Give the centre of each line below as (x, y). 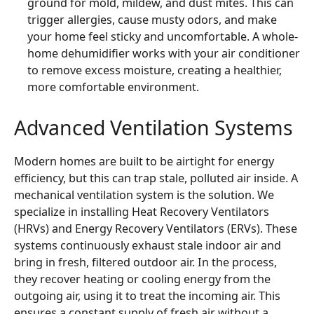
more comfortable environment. (114, 87)
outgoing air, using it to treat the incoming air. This (147, 296)
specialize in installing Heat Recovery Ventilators (141, 212)
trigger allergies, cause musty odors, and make (152, 19)
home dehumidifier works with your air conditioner (164, 53)
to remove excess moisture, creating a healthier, (155, 70)
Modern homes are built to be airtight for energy (144, 162)
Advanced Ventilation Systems (153, 127)
